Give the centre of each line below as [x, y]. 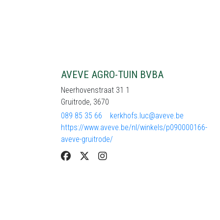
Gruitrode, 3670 [85, 102]
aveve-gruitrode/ [87, 139]
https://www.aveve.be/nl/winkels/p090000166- [134, 127]
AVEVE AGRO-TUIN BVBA [112, 75]
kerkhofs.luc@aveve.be [147, 116]
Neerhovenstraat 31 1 [95, 90]
